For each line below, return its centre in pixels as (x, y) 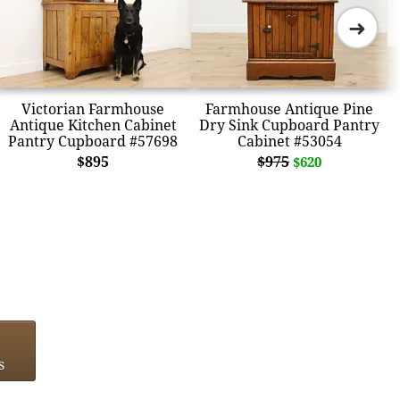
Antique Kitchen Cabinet (93, 125)
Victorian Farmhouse (93, 108)
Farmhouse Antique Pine (289, 108)
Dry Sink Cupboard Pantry (289, 125)
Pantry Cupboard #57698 (93, 141)
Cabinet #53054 (289, 141)
